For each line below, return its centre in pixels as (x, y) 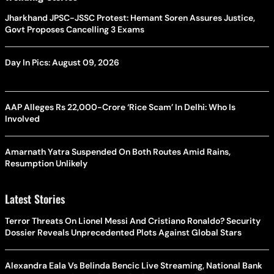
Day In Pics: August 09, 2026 (62, 62)
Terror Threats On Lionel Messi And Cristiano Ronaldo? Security (133, 220)
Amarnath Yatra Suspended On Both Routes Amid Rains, (118, 151)
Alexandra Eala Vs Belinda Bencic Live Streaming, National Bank (134, 265)
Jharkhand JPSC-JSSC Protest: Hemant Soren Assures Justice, (130, 17)
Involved (22, 118)
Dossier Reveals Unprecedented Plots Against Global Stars (123, 232)
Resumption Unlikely (46, 163)
